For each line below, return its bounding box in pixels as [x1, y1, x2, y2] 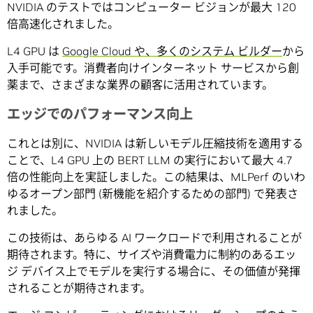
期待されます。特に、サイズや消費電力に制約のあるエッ [7, 247, 296, 261]
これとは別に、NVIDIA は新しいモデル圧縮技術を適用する [7, 136, 303, 150]
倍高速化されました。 [7, 16, 119, 31]
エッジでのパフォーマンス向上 [7, 105, 193, 122]
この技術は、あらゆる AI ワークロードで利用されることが [7, 230, 302, 245]
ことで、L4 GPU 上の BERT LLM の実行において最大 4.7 [7, 152, 293, 167]
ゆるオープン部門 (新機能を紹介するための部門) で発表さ [7, 186, 298, 201]
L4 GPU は [7, 43, 62, 58]
